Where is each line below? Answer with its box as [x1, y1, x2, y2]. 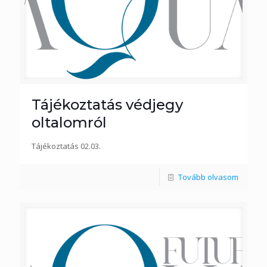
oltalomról [32, 113, 107, 131]
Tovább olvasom [178, 171, 238, 182]
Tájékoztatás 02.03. [32, 140, 101, 151]
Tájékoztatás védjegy [32, 95, 183, 113]
